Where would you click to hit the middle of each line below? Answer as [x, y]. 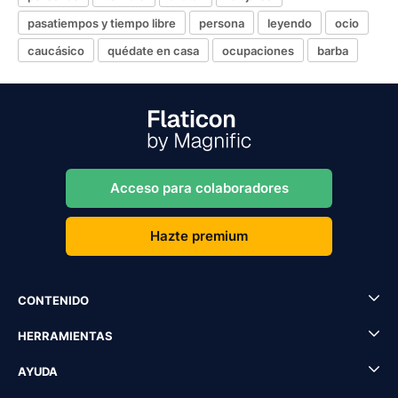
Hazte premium [199, 236]
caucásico [56, 50]
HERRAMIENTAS [65, 336]
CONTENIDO [53, 300]
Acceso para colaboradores [199, 188]
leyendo [290, 23]
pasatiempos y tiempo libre [102, 23]
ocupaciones [258, 50]
